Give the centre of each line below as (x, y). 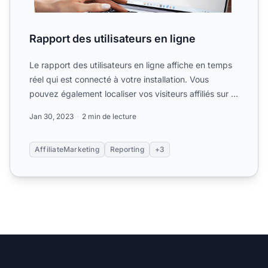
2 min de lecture (109, 117)
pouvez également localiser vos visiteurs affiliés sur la (133, 94)
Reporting (127, 150)
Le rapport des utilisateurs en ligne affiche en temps (131, 65)
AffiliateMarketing (67, 150)
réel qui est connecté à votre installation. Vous (119, 80)
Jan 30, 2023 (51, 117)
